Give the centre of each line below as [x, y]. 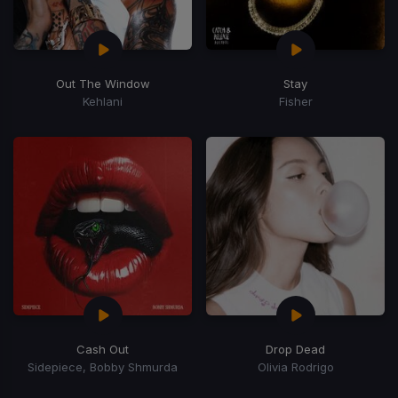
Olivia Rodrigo [295, 366]
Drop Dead [295, 349]
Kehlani [103, 101]
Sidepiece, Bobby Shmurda [103, 366]
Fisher [295, 101]
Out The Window [103, 83]
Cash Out [103, 349]
